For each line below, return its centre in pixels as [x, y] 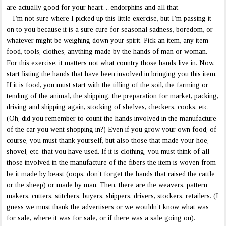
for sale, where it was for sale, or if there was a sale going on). [101, 218]
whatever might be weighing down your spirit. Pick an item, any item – [110, 41]
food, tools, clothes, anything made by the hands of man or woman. [107, 52]
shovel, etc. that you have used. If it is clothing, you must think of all [108, 152]
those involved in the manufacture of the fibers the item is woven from [111, 163]
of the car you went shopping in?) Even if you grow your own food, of [112, 130]
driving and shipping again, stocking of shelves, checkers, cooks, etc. [108, 107]
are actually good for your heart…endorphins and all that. [93, 8]
